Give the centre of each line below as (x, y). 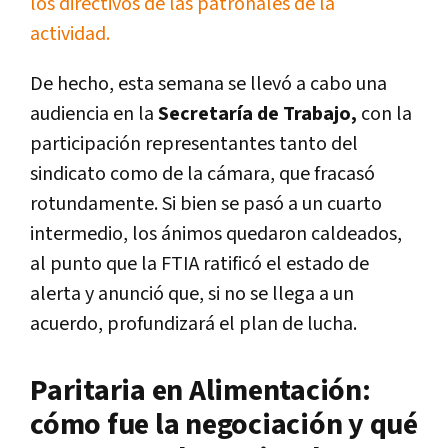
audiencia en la (92, 114)
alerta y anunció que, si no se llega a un (192, 294)
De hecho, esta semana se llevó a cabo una (208, 84)
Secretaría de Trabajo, (255, 114)
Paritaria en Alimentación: (203, 391)
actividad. (70, 34)
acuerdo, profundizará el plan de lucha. (193, 324)
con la (384, 114)
